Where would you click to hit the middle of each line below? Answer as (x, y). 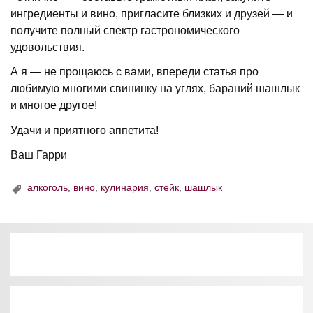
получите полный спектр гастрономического (125, 31)
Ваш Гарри (39, 155)
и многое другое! (54, 105)
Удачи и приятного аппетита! (85, 130)
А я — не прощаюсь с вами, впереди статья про (135, 72)
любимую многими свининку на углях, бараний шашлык (155, 89)
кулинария (125, 188)
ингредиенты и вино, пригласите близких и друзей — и (152, 14)
